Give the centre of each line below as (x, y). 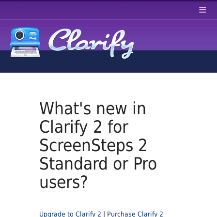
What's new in (93, 108)
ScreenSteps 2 (94, 145)
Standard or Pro (98, 164)
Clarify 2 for (84, 127)
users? (64, 182)
